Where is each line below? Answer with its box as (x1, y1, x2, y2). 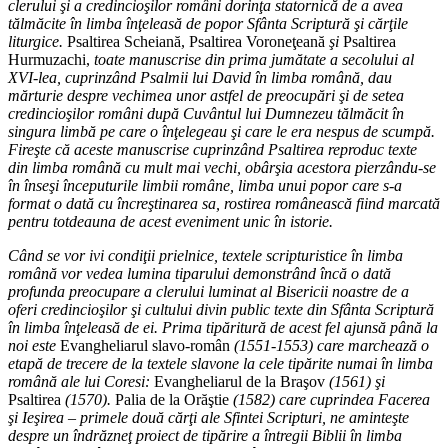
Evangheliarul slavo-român (60, 336, 230, 354)
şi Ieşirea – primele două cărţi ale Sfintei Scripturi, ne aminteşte (8, 408, 409, 426)
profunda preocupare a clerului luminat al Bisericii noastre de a (8, 282, 409, 300)
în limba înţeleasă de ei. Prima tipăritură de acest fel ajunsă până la (8, 318, 438, 336)
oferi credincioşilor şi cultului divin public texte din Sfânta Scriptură (8, 300, 434, 318)
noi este (8, 336, 60, 354)
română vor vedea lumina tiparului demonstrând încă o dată (8, 264, 391, 282)
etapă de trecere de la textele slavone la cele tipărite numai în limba (8, 354, 433, 372)
